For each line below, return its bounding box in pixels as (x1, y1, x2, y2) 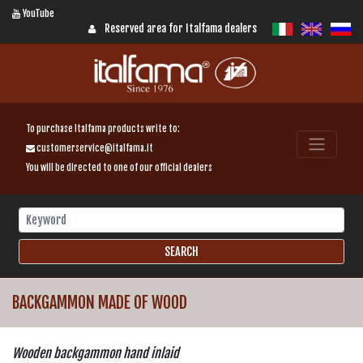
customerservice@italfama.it (35, 142, 153, 154)
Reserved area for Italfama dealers (105, 22, 257, 35)
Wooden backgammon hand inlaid (12, 344, 179, 361)
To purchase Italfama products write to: (26, 122, 180, 135)
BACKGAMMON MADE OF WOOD (12, 292, 187, 313)
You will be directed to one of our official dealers (26, 161, 212, 173)
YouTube (20, 7, 54, 19)
